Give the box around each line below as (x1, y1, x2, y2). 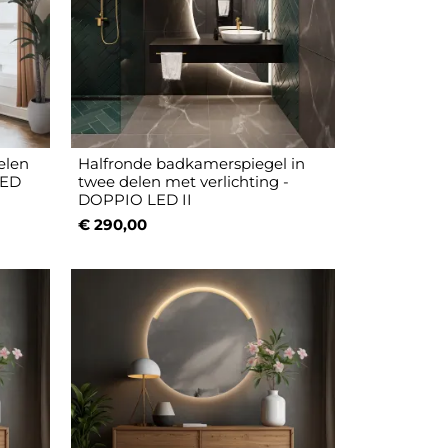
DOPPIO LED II (78, 190, 193, 210)
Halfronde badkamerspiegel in (78, 154, 306, 174)
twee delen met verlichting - (78, 172, 290, 192)
